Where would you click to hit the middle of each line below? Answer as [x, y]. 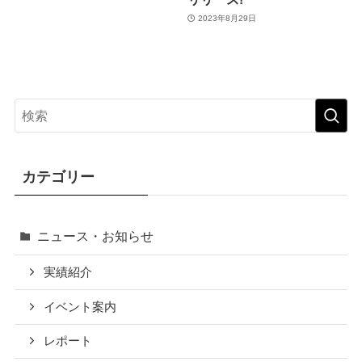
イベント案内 [80, 307]
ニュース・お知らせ [96, 236]
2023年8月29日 [227, 19]
